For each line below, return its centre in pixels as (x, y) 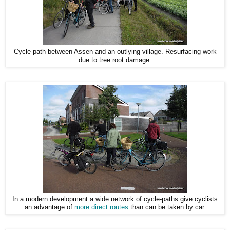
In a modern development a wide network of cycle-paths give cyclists (115, 199)
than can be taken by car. (167, 207)
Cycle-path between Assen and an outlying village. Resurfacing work (115, 52)
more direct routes (101, 207)
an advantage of (49, 207)
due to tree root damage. (115, 60)
